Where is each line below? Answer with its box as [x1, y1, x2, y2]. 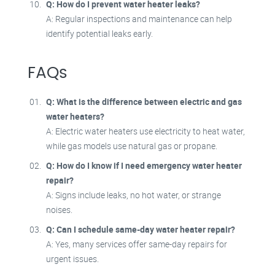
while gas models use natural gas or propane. [46, 140, 217, 152]
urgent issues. [46, 253, 99, 265]
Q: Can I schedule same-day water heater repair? [46, 223, 235, 236]
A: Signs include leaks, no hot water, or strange [46, 189, 221, 201]
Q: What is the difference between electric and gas [46, 96, 242, 108]
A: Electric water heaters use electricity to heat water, [46, 125, 245, 137]
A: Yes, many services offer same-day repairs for [46, 238, 227, 250]
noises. [46, 204, 72, 216]
